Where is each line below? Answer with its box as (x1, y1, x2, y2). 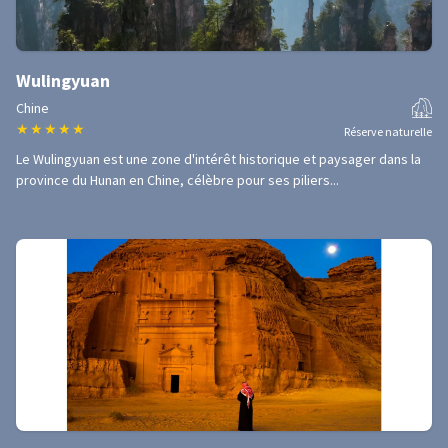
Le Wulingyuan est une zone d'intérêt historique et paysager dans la (16, 150, 421, 168)
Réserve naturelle (344, 124, 432, 139)
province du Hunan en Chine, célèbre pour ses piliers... (16, 171, 339, 189)
